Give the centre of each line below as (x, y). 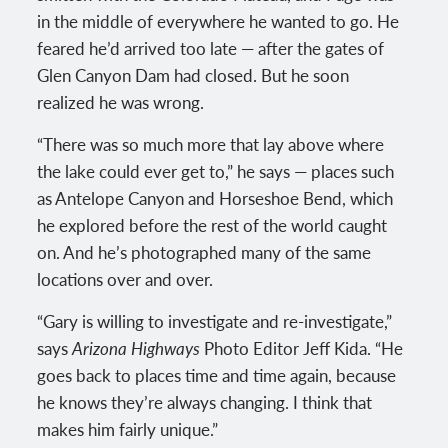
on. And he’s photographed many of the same (204, 251)
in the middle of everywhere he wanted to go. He (218, 20)
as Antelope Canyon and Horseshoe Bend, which (215, 197)
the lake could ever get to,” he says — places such (216, 170)
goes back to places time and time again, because (217, 374)
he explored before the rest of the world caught (212, 224)
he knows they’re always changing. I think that (205, 401)
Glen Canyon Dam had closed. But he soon (193, 74)
